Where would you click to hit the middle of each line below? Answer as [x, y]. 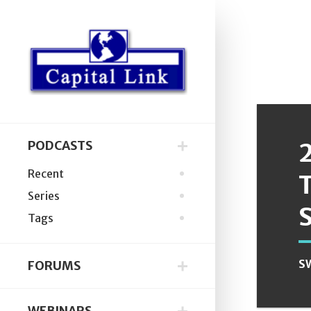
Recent [46, 173]
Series [44, 195]
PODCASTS [60, 145]
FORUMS [54, 266]
